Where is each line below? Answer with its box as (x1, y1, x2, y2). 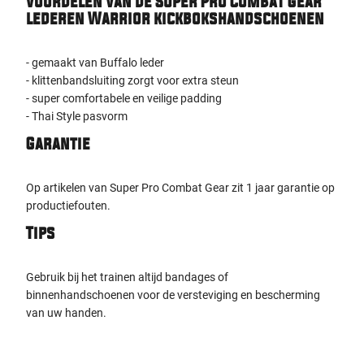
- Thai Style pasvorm (26, 110, 128, 123)
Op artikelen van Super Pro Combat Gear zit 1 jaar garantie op (26, 181, 335, 194)
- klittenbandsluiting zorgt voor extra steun (26, 74, 239, 87)
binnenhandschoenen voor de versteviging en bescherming (26, 288, 320, 301)
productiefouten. (26, 199, 110, 212)
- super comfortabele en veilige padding (26, 92, 222, 105)
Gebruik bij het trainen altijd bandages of (26, 271, 228, 284)
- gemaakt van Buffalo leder (26, 56, 164, 69)
